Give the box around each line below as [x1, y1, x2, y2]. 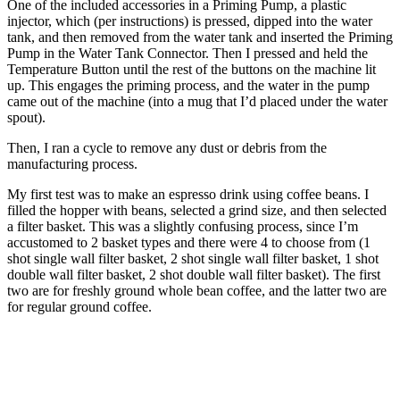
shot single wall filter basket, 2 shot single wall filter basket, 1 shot [7, 250, 379, 266]
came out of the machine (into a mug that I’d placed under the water [7, 93, 387, 109]
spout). [7, 109, 46, 125]
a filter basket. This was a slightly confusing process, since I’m [7, 218, 358, 234]
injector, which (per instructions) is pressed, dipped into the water [7, 12, 372, 29]
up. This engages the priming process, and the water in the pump [7, 77, 370, 93]
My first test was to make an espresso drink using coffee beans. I [7, 186, 369, 202]
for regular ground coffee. [7, 298, 152, 314]
